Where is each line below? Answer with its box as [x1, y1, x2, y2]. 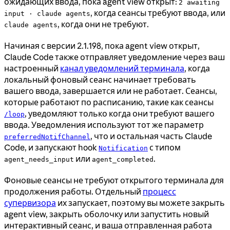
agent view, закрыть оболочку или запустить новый [4, 208, 209, 219]
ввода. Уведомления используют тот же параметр [4, 119, 204, 130]
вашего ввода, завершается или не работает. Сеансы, [4, 85, 217, 96]
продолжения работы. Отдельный [4, 186, 143, 197]
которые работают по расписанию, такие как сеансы [4, 97, 214, 107]
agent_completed [92, 155, 154, 163]
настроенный [4, 63, 60, 73]
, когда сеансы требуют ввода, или [90, 7, 225, 18]
